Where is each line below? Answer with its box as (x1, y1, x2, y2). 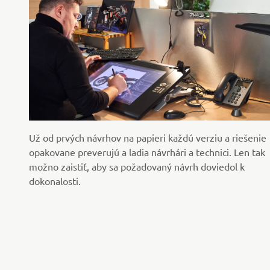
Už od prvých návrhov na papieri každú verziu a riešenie (29, 131, 266, 144)
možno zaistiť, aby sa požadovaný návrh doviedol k (29, 160, 245, 173)
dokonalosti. (29, 175, 83, 187)
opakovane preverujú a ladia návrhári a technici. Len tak (29, 146, 265, 159)
